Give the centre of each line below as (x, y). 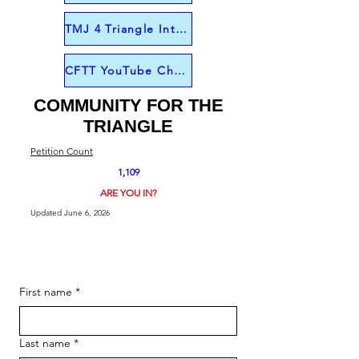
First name (46, 292)
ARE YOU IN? (128, 193)
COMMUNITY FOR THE (128, 105)
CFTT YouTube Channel (180, 71)
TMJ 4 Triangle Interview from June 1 (182, 29)
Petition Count (62, 151)
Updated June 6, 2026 (70, 213)
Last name (45, 343)
